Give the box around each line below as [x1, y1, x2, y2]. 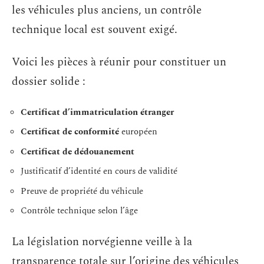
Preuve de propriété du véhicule [21, 184, 143, 198]
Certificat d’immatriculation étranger [21, 105, 174, 119]
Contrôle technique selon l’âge [21, 204, 138, 217]
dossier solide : [12, 73, 85, 90]
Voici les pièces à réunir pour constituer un [12, 54, 226, 71]
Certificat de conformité [21, 125, 119, 138]
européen [119, 125, 157, 138]
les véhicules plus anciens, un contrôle [12, 1, 202, 19]
